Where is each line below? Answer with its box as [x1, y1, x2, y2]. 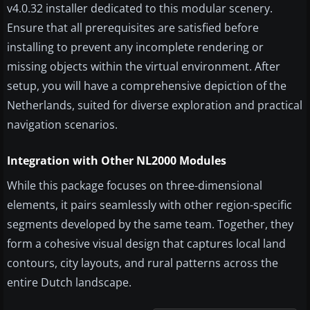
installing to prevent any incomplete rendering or [7, 39, 264, 55]
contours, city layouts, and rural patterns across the [7, 255, 278, 271]
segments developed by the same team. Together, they [7, 216, 293, 232]
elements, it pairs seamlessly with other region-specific [7, 197, 292, 212]
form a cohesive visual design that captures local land [7, 235, 286, 251]
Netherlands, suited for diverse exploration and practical [7, 97, 302, 113]
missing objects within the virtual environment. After [7, 58, 280, 74]
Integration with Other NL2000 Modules [7, 152, 226, 168]
